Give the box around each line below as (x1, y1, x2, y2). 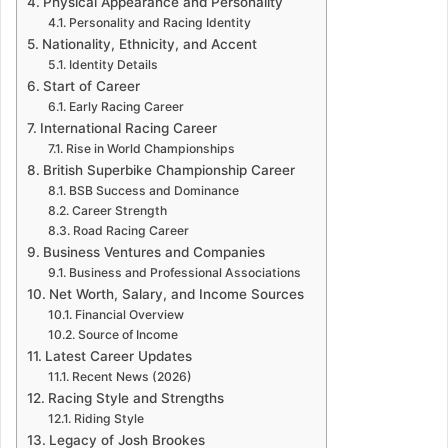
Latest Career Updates (44, 347, 192, 364)
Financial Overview (74, 306, 184, 322)
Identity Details (68, 56, 158, 72)
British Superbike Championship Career (42, 161, 295, 178)
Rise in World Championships (65, 140, 235, 156)
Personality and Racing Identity (68, 14, 251, 30)
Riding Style (73, 410, 144, 426)
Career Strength (71, 202, 167, 218)
